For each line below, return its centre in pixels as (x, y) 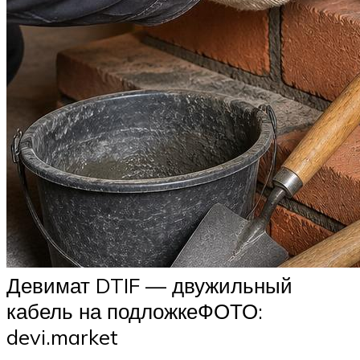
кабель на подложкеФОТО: (135, 311)
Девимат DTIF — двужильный (149, 286)
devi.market (62, 337)
